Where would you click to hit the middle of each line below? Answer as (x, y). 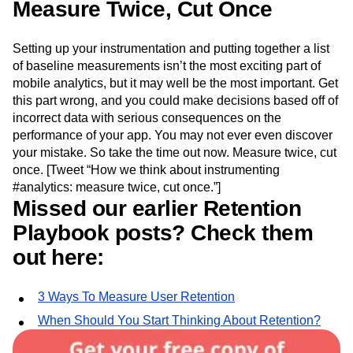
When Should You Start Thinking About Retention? (179, 321)
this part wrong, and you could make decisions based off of (175, 101)
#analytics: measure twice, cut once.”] (117, 188)
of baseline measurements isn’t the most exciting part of (167, 66)
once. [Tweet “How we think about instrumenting (146, 170)
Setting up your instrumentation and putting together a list (171, 49)
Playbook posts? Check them (163, 233)
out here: (58, 258)
